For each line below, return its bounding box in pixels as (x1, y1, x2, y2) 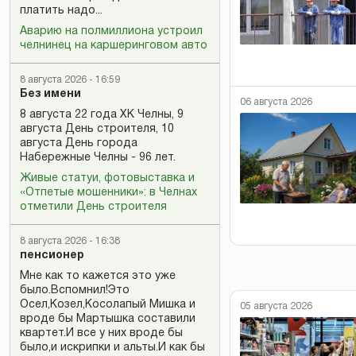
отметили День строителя (20, 201, 167, 212)
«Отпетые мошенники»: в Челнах (20, 187, 197, 198)
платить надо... (20, 5, 103, 16)
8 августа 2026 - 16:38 (20, 236, 120, 246)
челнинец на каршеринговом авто (20, 40, 207, 51)
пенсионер (20, 250, 84, 261)
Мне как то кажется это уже (20, 270, 176, 281)
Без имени (20, 88, 81, 99)
